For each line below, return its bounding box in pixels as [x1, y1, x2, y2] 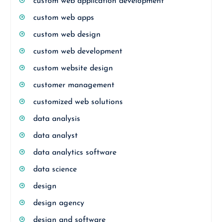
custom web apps [33, 14, 94, 22]
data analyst [33, 132, 78, 140]
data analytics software [33, 149, 116, 157]
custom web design [33, 31, 101, 39]
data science [33, 166, 77, 173]
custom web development [33, 48, 122, 55]
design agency [33, 199, 84, 207]
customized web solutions [33, 98, 123, 106]
